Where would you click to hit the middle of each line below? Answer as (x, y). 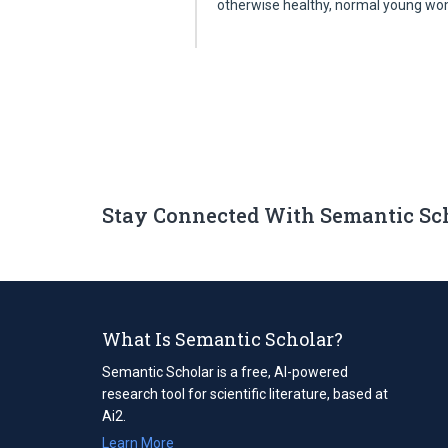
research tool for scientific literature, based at (245, 393)
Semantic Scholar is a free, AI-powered (225, 371)
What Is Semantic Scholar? (222, 338)
